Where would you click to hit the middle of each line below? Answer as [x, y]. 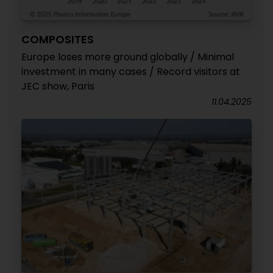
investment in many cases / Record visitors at [131, 72]
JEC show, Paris [58, 87]
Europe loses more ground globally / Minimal [128, 57]
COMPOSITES [58, 40]
